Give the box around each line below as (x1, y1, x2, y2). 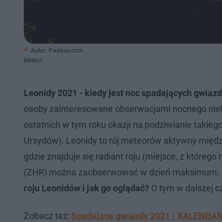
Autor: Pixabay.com (31, 47, 83, 54)
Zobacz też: (24, 211, 71, 221)
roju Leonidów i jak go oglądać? (24, 183, 149, 193)
